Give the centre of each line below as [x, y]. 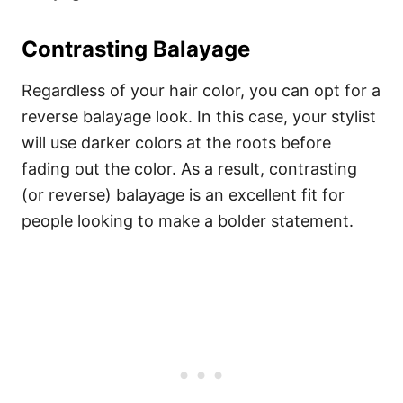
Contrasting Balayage [136, 49]
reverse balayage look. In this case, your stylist [199, 116]
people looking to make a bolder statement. [188, 221]
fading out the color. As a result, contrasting [189, 169]
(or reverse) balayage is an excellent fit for [183, 195]
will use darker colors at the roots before [176, 143]
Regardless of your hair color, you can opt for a [201, 90]
